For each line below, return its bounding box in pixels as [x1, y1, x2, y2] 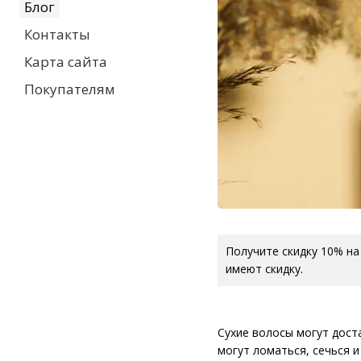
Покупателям [24, 80, 115, 98]
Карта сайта [24, 52, 107, 71]
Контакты [24, 25, 90, 44]
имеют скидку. [226, 261, 303, 277]
